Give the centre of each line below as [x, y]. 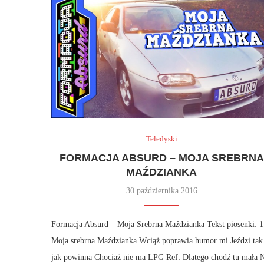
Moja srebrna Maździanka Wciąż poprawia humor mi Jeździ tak [157, 240]
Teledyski [161, 138]
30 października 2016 [161, 190]
